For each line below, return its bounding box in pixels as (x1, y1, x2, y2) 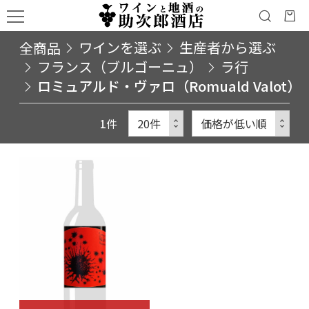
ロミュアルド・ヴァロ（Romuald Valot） (37, 76, 301, 96)
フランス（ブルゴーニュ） (37, 57, 203, 77)
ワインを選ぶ (79, 37, 161, 57)
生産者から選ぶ (179, 37, 276, 57)
